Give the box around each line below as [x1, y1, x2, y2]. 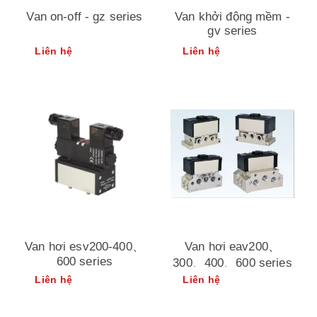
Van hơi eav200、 [184, 240, 281, 253]
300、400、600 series [173, 256, 292, 270]
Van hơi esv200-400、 [25, 240, 144, 253]
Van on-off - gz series [26, 10, 143, 23]
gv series [207, 24, 258, 38]
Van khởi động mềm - [175, 10, 290, 23]
